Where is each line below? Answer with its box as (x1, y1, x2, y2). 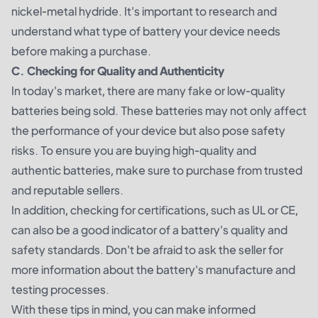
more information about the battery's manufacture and (11, 262, 295, 278)
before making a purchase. (11, 43, 151, 59)
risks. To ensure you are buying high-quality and (11, 143, 256, 158)
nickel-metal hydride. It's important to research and (11, 4, 277, 19)
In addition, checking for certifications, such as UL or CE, (11, 202, 298, 218)
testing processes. (11, 282, 109, 297)
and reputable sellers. (11, 182, 124, 198)
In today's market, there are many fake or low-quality (11, 83, 285, 99)
